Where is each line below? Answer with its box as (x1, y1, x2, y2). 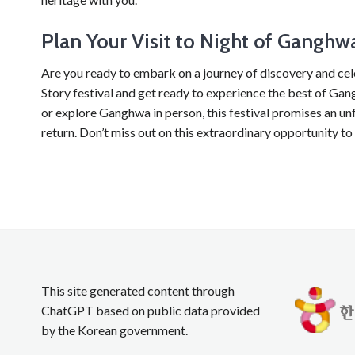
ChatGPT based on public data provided (41, 302, 260, 318)
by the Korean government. (41, 322, 188, 338)
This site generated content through (41, 282, 235, 298)
